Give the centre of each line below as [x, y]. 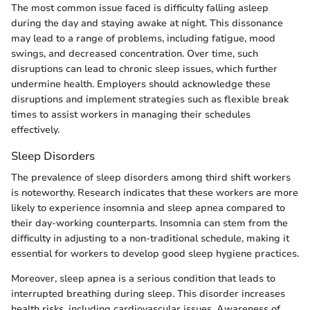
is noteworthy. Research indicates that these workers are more [155, 192]
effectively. [35, 129]
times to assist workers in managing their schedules [131, 114]
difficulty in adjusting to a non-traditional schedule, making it [150, 238]
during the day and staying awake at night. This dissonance [147, 23]
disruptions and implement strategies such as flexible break [150, 99]
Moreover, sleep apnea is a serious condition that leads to [143, 278]
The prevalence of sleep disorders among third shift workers [151, 177]
